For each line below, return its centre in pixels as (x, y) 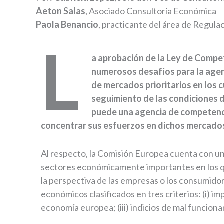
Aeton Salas (61, 11)
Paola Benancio (67, 24)
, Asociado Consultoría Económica (151, 11)
